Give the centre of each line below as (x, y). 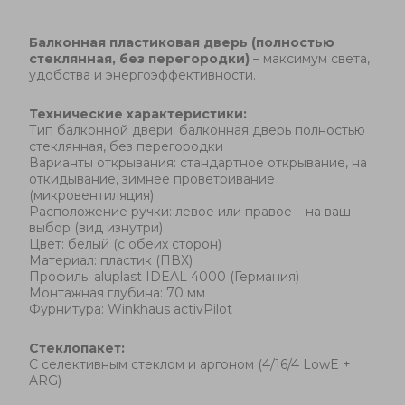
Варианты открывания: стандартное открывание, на (198, 163)
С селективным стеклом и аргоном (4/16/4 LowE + (190, 364)
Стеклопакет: (77, 348)
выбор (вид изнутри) (96, 228)
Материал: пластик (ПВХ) (111, 260)
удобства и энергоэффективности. (142, 75)
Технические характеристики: (138, 114)
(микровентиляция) (91, 195)
